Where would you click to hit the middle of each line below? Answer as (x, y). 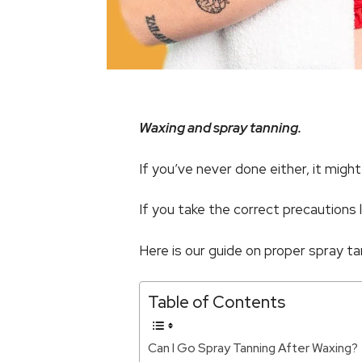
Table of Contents (217, 302)
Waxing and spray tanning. (220, 128)
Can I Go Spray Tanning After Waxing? (253, 348)
